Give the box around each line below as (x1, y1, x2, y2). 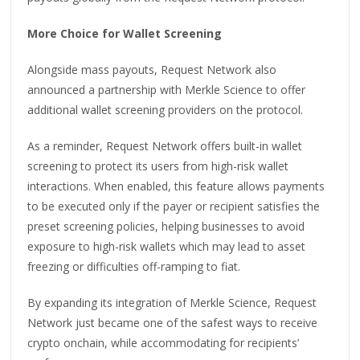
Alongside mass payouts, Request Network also (27, 61, 277, 77)
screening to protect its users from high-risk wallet (27, 157, 289, 174)
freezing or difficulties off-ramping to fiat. (27, 258, 241, 274)
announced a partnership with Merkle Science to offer (27, 81, 306, 97)
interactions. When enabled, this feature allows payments (27, 178, 325, 194)
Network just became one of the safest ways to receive (27, 314, 318, 330)
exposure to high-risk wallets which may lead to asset (27, 238, 306, 254)
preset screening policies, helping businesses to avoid (27, 218, 305, 234)
